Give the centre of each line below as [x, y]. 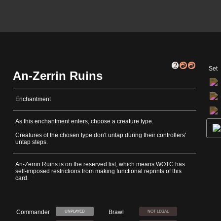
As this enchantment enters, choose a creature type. [84, 122]
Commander [33, 212]
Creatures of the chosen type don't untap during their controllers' [101, 135]
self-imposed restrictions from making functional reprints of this [98, 171]
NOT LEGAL [158, 212]
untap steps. [32, 142]
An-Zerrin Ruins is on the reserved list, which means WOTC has [100, 165]
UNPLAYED [74, 212]
